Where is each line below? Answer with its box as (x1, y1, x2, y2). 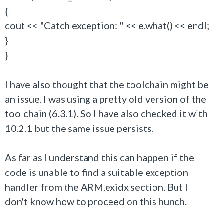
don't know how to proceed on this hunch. (5, 196, 187, 207)
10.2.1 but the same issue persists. (5, 122, 153, 134)
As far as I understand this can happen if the (5, 152, 194, 163)
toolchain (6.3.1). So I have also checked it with (5, 108, 208, 119)
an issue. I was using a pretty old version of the (5, 93, 206, 105)
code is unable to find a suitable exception (5, 166, 188, 178)
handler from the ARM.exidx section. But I (5, 181, 188, 193)
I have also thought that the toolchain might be (5, 78, 209, 90)
